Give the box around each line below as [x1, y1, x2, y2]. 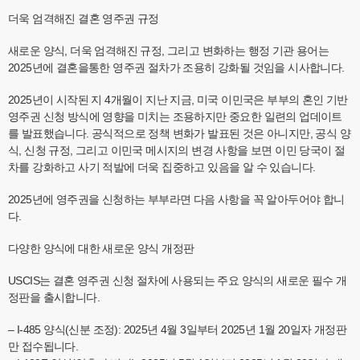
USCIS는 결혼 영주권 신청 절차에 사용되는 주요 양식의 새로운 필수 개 [8, 274, 347, 288]
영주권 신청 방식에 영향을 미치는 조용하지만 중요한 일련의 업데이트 [8, 110, 342, 124]
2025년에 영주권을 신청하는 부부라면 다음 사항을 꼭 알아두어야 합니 [8, 193, 345, 207]
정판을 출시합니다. [8, 291, 100, 305]
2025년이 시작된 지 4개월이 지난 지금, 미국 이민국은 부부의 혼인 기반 [8, 93, 348, 107]
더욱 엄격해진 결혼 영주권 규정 [8, 12, 159, 26]
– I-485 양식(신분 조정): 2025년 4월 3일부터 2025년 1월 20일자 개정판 [8, 323, 346, 337]
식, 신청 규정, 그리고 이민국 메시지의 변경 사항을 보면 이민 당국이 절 [8, 144, 346, 157]
